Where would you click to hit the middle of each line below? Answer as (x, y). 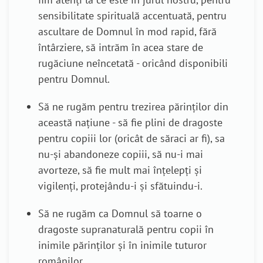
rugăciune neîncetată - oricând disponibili (133, 63)
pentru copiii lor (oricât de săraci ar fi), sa (131, 139)
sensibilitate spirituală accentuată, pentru (132, 16)
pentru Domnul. (74, 79)
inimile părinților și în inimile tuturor (122, 245)
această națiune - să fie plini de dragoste (130, 123)
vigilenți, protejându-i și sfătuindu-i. (120, 186)
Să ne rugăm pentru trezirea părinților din (133, 107)
